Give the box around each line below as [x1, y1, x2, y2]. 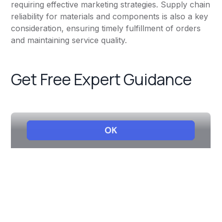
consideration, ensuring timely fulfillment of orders [11, 23, 201, 34]
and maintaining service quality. [11, 35, 127, 46]
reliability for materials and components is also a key [11, 11, 209, 22]
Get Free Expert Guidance [11, 68, 192, 91]
